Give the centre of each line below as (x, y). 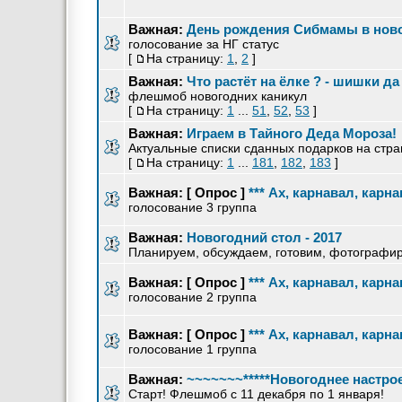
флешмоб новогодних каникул (218, 96)
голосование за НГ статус (204, 44)
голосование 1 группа (192, 349)
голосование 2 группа (192, 297)
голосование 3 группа (192, 207)
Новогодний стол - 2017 (264, 237)
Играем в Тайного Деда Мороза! (292, 133)
